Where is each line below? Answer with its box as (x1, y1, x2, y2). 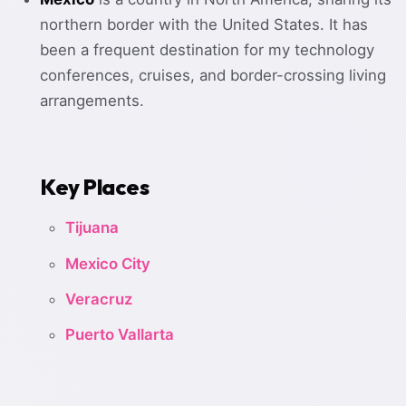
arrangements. (40, 91, 144, 110)
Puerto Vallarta (65, 324, 174, 343)
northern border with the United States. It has (40, 14, 368, 34)
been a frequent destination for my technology (40, 40, 374, 59)
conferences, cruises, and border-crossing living (40, 65, 386, 84)
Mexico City (65, 254, 150, 273)
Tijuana (65, 218, 119, 237)
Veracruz (65, 289, 132, 308)
